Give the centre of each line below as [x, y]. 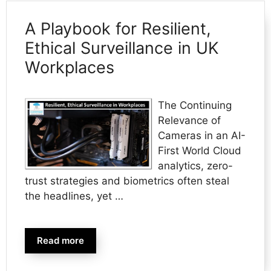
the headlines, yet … [74, 196]
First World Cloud [199, 150]
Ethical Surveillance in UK [122, 48]
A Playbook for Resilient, [118, 28]
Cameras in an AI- [201, 135]
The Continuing [194, 105]
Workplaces [70, 67]
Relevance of [189, 120]
